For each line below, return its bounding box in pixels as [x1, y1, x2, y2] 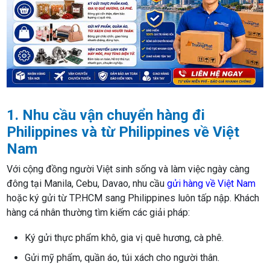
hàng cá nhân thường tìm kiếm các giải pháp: [7, 207, 190, 219]
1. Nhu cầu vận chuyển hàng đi [7, 107, 206, 124]
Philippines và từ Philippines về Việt [7, 124, 240, 141]
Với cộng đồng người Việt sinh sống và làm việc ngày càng [7, 163, 250, 175]
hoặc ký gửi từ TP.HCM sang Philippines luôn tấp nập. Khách [7, 192, 260, 204]
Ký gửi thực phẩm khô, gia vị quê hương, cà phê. [25, 232, 224, 244]
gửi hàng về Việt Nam [167, 178, 256, 190]
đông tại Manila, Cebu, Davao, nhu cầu [7, 178, 168, 190]
